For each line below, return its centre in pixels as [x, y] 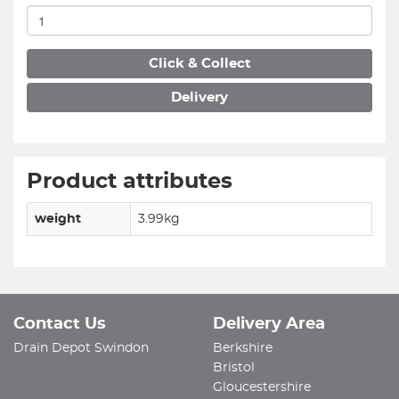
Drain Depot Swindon [81, 348]
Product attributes [130, 182]
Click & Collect [199, 64]
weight [58, 219]
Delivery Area [269, 324]
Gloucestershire [262, 387]
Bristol [234, 368]
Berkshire [243, 348]
